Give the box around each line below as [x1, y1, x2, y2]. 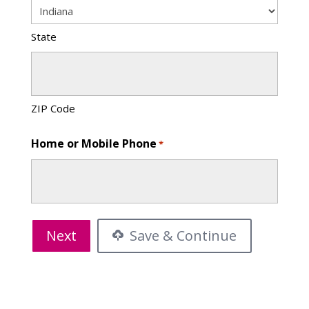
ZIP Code [30, 101, 75, 115]
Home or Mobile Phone [30, 135, 157, 151]
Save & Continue [126, 226, 237, 245]
